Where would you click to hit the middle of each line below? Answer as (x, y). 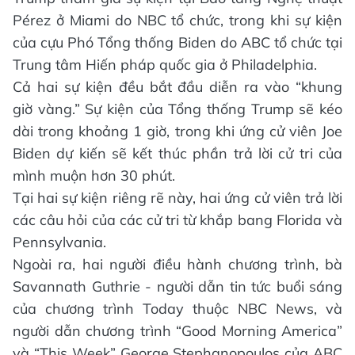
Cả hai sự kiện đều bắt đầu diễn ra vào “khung (177, 87)
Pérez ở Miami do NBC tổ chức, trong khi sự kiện (177, 21)
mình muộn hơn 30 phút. (94, 176)
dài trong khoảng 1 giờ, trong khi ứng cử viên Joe (177, 132)
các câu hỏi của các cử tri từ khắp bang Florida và (177, 220)
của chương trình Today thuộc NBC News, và (177, 309)
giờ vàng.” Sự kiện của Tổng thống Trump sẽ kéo (177, 109)
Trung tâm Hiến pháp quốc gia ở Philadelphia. (165, 65)
